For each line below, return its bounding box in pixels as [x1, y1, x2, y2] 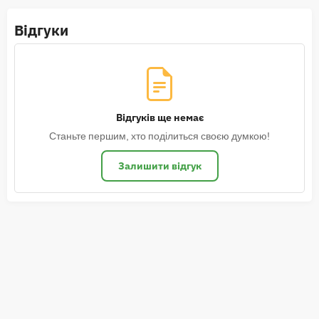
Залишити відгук [117, 159, 202, 172]
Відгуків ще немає [115, 111, 204, 124]
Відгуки [14, 21, 68, 40]
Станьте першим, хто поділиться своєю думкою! [49, 130, 270, 142]
